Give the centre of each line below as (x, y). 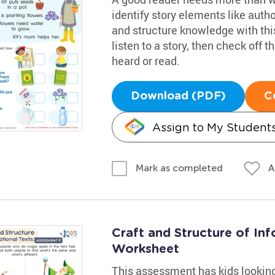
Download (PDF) (178, 96)
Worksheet (145, 249)
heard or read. (145, 60)
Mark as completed (179, 168)
